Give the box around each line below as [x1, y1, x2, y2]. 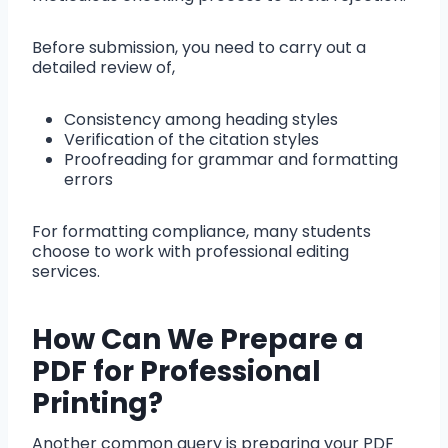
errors [64, 168, 113, 192]
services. [32, 260, 108, 284]
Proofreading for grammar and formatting [64, 148, 398, 172]
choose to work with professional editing [32, 240, 349, 264]
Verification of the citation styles [64, 128, 319, 152]
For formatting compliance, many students [32, 220, 371, 244]
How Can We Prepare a [32, 320, 364, 360]
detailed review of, [32, 56, 175, 80]
